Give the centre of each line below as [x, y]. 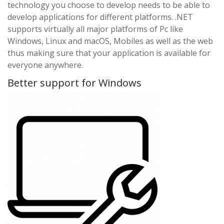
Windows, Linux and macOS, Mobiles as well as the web [110, 41]
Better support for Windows [74, 82]
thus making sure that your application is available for [109, 53]
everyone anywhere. [45, 65]
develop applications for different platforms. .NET [100, 17]
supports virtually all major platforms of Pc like [95, 29]
